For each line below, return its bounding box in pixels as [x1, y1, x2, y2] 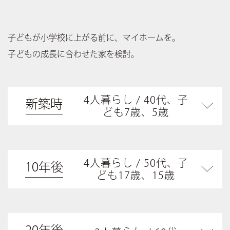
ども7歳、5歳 [103, 107, 169, 118]
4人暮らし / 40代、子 [83, 94, 188, 105]
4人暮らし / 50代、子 [83, 158, 188, 168]
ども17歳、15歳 [97, 170, 176, 181]
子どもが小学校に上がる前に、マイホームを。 [8, 33, 180, 42]
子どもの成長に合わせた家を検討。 [8, 49, 139, 58]
